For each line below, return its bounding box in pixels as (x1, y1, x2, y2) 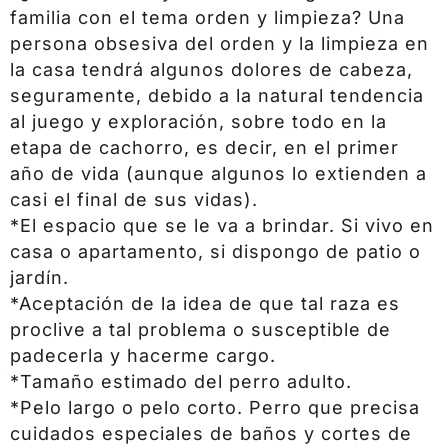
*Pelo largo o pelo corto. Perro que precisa (10, 396, 420, 418)
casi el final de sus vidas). (10, 188, 258, 210)
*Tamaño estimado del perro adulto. (10, 370, 352, 392)
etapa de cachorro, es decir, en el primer (10, 136, 399, 158)
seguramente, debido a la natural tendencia (10, 84, 424, 106)
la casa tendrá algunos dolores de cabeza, (10, 58, 413, 80)
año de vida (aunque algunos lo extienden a (10, 162, 427, 184)
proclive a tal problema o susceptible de (10, 318, 391, 340)
